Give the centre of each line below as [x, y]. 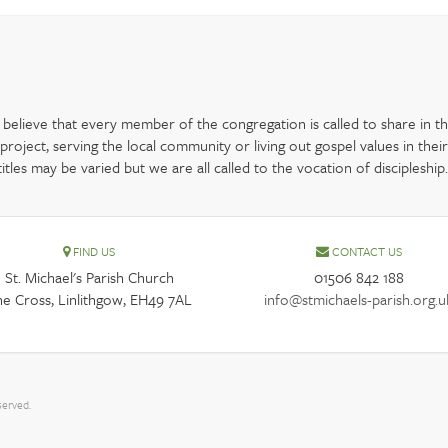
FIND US [93, 251]
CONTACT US [365, 251]
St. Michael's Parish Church [89, 277]
